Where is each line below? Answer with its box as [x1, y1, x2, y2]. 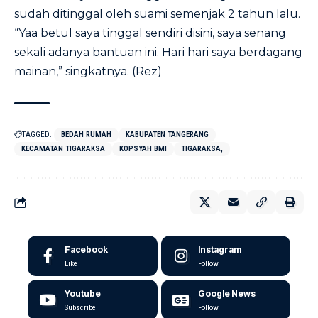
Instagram [197, 244, 241, 255]
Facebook [65, 244, 108, 255]
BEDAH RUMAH [61, 130, 111, 139]
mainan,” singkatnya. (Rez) [14, 65, 162, 78]
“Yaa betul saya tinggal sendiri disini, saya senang [14, 26, 286, 40]
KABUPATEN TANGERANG [126, 130, 209, 139]
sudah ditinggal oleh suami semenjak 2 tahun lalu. [14, 7, 300, 21]
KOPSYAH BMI [119, 144, 167, 153]
